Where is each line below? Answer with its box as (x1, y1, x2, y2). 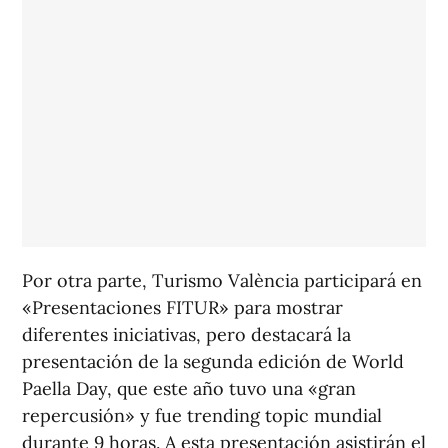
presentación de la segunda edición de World (22, 350, 404, 373)
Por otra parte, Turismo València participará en (22, 269, 422, 292)
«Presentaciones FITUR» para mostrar (22, 296, 343, 319)
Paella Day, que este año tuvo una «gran (22, 377, 356, 400)
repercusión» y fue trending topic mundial (22, 404, 382, 427)
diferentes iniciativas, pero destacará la (22, 323, 351, 346)
